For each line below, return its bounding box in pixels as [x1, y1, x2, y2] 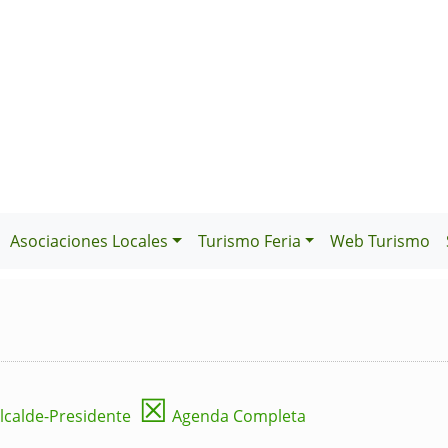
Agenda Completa [168, 405, 306, 428]
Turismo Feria [197, 230, 301, 253]
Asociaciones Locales [10, 230, 168, 253]
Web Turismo [330, 230, 431, 253]
